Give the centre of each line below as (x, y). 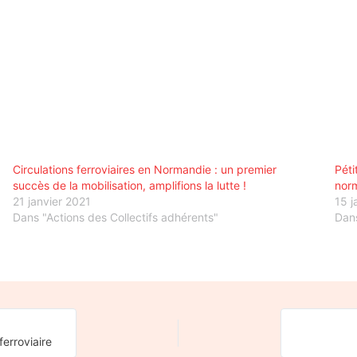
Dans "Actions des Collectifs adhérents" (115, 217)
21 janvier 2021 (51, 201)
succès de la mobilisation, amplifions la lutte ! (129, 185)
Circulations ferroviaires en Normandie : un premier (144, 169)
